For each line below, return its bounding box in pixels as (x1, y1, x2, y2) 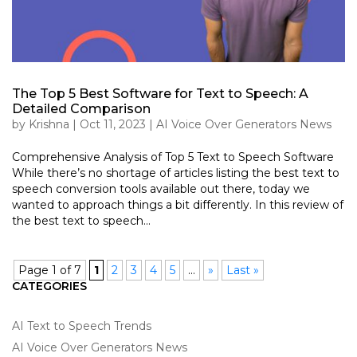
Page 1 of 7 (18, 262, 81, 277)
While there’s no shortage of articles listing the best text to (12, 165, 339, 180)
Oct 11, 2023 (80, 116, 146, 131)
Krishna (29, 116, 69, 131)
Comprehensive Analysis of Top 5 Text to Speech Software (12, 149, 334, 164)
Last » (226, 262, 259, 277)
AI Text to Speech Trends (12, 318, 151, 333)
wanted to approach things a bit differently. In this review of (12, 197, 343, 212)
